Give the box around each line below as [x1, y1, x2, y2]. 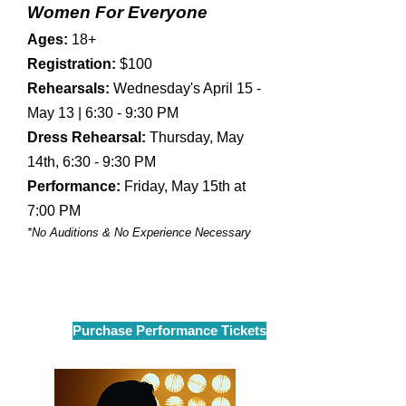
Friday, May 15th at [124, 179, 246, 195]
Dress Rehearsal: [27, 130, 150, 146]
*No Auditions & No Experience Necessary [27, 226, 251, 240]
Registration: [27, 56, 116, 72]
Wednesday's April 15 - [110, 81, 261, 97]
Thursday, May [150, 130, 244, 146]
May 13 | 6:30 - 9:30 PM [27, 105, 179, 121]
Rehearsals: [27, 81, 110, 97]
